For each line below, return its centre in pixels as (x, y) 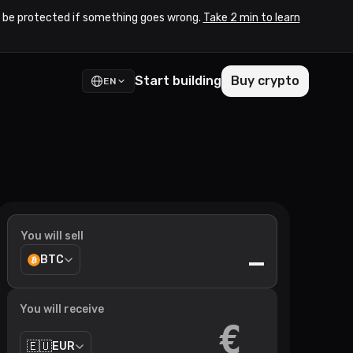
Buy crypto (265, 81)
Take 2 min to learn (251, 18)
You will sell (52, 236)
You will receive (62, 309)
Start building (178, 81)
